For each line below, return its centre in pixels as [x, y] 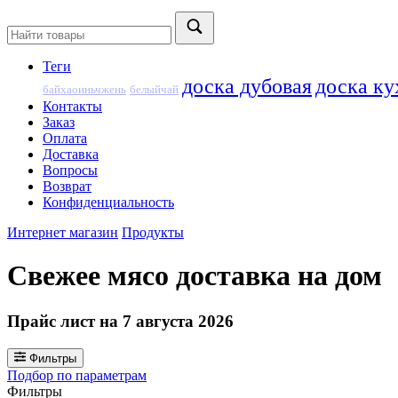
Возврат [67, 186]
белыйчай [154, 90]
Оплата [65, 138]
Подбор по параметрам [77, 375]
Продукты [153, 232]
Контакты [72, 106]
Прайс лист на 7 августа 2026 [120, 321]
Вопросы [70, 170]
